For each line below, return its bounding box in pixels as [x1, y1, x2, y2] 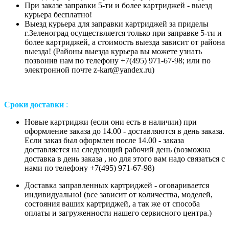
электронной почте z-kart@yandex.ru [25, 65, 152, 74]
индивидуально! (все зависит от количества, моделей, [25, 190, 213, 199]
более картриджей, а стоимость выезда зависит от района [25, 37, 225, 47]
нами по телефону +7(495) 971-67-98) [25, 163, 154, 172]
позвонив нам [25, 56, 75, 65]
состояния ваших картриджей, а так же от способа [25, 199, 200, 208]
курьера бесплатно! [25, 10, 92, 19]
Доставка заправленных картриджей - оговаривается [25, 180, 209, 190]
